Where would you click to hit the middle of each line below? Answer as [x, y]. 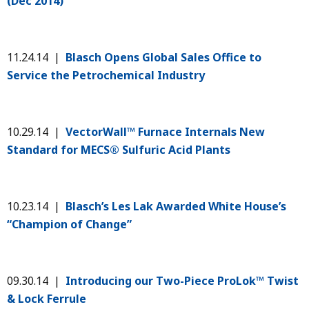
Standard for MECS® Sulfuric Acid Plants [119, 149]
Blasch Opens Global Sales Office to [163, 57]
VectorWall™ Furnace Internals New [165, 131]
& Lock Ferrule [47, 298]
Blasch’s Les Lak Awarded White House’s [176, 206]
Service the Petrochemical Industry [106, 75]
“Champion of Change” [69, 224]
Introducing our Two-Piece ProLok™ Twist [181, 280]
